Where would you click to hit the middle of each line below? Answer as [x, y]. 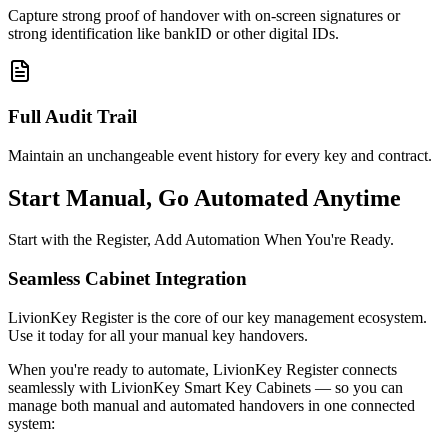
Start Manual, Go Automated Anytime [204, 197]
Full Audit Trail [72, 116]
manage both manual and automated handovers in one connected [211, 405]
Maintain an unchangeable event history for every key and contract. [220, 155]
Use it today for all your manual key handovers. [158, 335]
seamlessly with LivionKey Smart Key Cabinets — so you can [205, 387]
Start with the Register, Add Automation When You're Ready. [201, 240]
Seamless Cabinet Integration [127, 279]
